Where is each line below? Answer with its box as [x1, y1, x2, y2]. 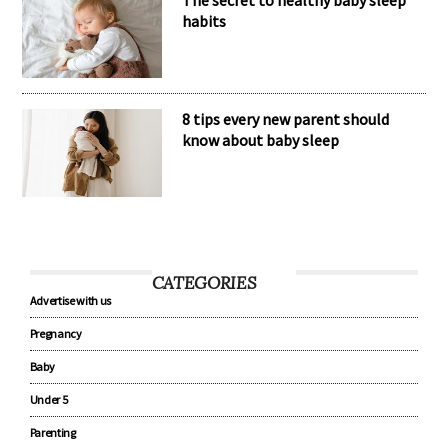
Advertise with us [29, 292, 112, 308]
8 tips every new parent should [182, 108, 390, 129]
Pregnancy [29, 325, 82, 341]
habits [182, 10, 227, 31]
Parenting [29, 424, 76, 440]
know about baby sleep [182, 129, 340, 150]
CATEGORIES [151, 271, 257, 295]
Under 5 [29, 391, 68, 407]
